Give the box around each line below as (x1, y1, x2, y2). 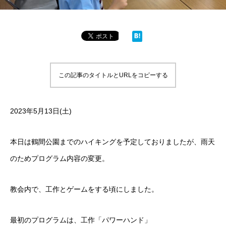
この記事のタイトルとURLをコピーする (58, 72, 168, 79)
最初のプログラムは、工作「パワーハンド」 (10, 216, 151, 224)
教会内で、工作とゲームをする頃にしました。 (10, 185, 158, 193)
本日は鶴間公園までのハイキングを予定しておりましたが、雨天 (10, 138, 215, 146)
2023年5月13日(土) (10, 107, 72, 115)
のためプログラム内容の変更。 (10, 154, 109, 162)
